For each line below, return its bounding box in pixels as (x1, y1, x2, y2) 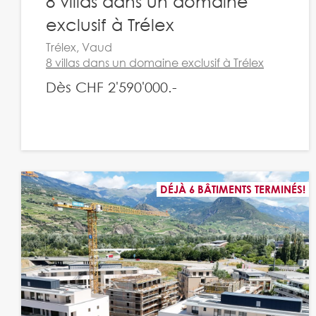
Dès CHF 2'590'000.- (46, 79, 177, 95)
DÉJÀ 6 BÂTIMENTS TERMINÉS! (159, 183, 305, 195)
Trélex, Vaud (46, 39, 112, 54)
